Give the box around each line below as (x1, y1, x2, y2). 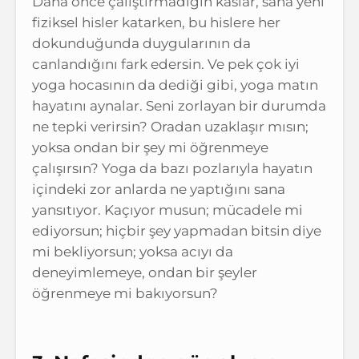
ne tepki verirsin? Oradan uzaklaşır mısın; (32, 118, 309, 135)
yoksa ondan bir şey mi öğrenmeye (32, 139, 268, 155)
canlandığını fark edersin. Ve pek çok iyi (32, 55, 300, 72)
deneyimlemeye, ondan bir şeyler (32, 264, 257, 280)
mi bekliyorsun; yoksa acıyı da (32, 243, 233, 260)
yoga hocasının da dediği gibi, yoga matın (32, 76, 318, 93)
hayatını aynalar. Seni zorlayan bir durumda (32, 97, 326, 114)
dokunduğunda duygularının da (32, 34, 251, 51)
